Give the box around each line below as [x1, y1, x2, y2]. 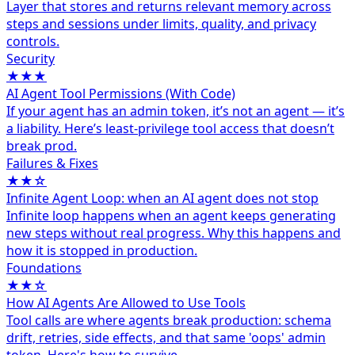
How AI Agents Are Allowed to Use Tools [6, 294, 246, 312]
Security [6, 50, 55, 68]
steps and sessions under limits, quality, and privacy [6, 15, 316, 33]
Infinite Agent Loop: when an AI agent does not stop [6, 189, 319, 208]
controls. [6, 32, 59, 51]
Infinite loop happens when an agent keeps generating [6, 207, 336, 225]
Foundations [6, 259, 82, 277]
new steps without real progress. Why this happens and [6, 224, 341, 242]
